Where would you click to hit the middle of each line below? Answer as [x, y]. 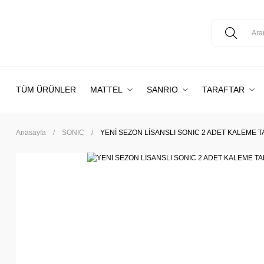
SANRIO [162, 90]
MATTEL [106, 90]
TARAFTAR [223, 90]
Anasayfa [31, 133]
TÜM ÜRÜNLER [46, 90]
